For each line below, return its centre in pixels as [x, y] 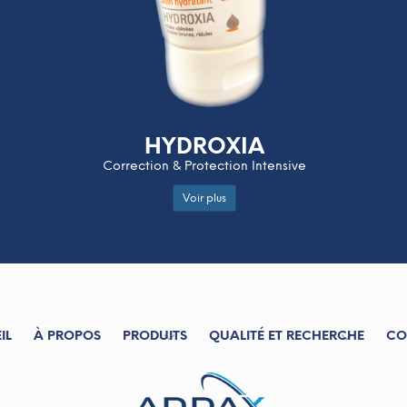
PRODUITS [155, 336]
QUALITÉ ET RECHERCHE [287, 336]
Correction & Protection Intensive [204, 165]
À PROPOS [67, 336]
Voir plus [204, 199]
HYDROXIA [204, 145]
